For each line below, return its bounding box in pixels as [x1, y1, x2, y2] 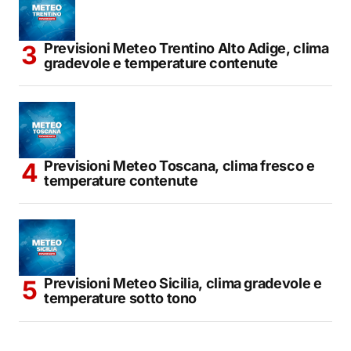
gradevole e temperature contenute [44, 54, 279, 71]
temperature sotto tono [44, 289, 197, 306]
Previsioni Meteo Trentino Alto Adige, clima [44, 39, 329, 56]
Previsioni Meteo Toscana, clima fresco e [44, 157, 315, 174]
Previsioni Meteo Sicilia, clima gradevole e [44, 274, 322, 291]
